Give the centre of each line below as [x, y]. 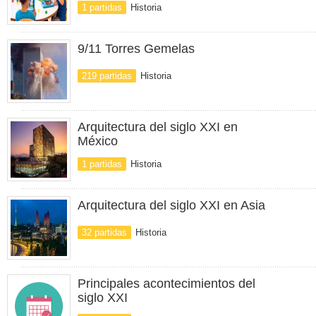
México [98, 141]
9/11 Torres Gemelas [136, 49]
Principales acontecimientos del [166, 284]
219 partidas [107, 76]
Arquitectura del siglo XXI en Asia [171, 205]
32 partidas [104, 232]
